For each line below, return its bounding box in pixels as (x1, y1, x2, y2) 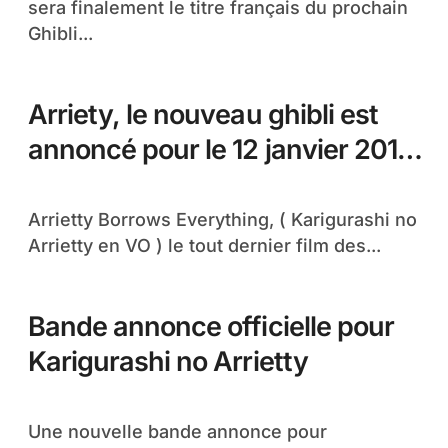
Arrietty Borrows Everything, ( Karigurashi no (28, 209, 41, 230)
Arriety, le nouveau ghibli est (28, 98, 378, 131)
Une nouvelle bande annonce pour (28, 421, 41, 442)
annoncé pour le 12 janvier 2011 (28, 133, 407, 166)
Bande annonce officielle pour (28, 310, 394, 343)
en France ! (28, 168, 165, 201)
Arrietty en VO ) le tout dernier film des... (28, 235, 381, 256)
